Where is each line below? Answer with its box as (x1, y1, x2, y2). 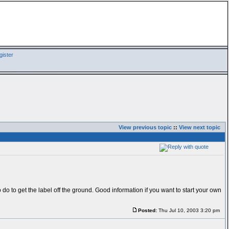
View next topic (178, 124, 220, 130)
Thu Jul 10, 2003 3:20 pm (156, 208, 220, 213)
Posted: (138, 208, 157, 213)
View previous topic (118, 124, 172, 130)
